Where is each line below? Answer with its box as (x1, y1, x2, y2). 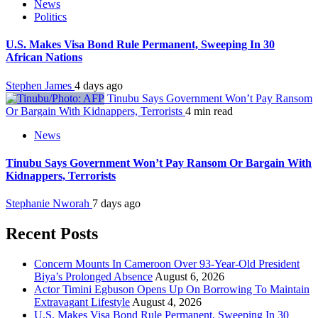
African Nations (6, 51, 82, 64)
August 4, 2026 (132, 295, 202, 308)
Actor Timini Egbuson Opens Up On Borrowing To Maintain (34, 283, 309, 295)
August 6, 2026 (155, 270, 224, 283)
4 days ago (75, 79, 123, 92)
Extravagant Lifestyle (34, 295, 130, 308)
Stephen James (6, 79, 75, 92)
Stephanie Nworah (6, 197, 92, 210)
